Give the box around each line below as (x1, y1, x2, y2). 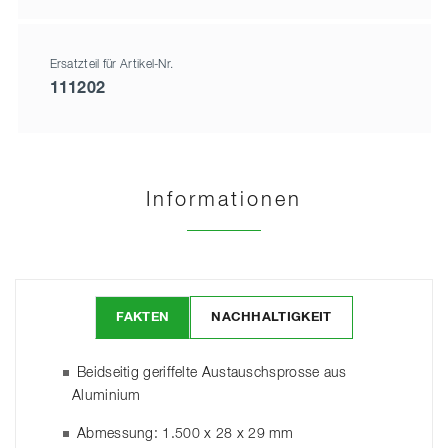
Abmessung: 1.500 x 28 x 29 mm (77, 427, 294, 442)
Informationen (146, 190, 302, 211)
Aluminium (72, 389, 141, 404)
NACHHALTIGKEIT (211, 311, 332, 325)
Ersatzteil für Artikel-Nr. (49, 58, 174, 71)
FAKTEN (116, 311, 170, 325)
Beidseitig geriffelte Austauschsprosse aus (77, 366, 347, 381)
